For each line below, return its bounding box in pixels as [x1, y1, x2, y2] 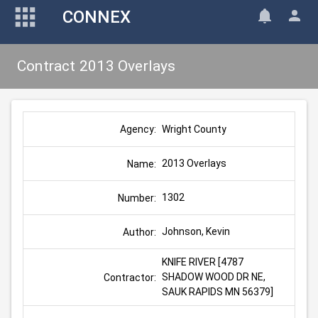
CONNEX [62, 7, 131, 27]
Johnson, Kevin [162, 226, 230, 237]
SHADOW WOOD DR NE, [162, 271, 265, 283]
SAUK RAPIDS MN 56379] [162, 286, 273, 297]
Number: [118, 192, 156, 204]
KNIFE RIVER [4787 [162, 256, 243, 268]
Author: [123, 226, 156, 238]
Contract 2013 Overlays [17, 57, 176, 75]
